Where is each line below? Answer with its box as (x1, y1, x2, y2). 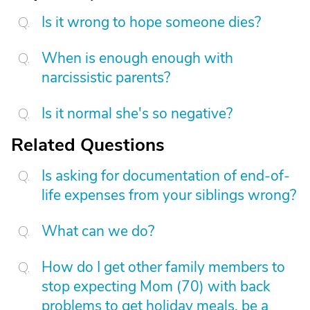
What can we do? (42, 221, 154, 241)
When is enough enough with (42, 48, 233, 68)
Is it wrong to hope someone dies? (42, 12, 261, 32)
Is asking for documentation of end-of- (42, 166, 290, 185)
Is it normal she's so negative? (42, 104, 232, 123)
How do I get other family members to (42, 257, 285, 277)
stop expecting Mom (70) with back (42, 277, 271, 296)
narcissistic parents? (42, 68, 170, 87)
